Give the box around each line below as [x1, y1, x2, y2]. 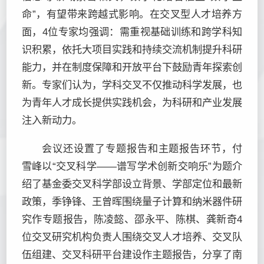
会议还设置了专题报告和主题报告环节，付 [42, 142, 242, 154]
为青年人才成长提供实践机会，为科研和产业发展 [22, 97, 242, 109]
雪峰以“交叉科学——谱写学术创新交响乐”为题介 [22, 160, 242, 172]
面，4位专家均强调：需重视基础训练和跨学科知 [22, 26, 242, 38]
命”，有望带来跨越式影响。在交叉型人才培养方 [22, 8, 242, 21]
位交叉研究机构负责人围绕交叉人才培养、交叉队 [22, 230, 242, 243]
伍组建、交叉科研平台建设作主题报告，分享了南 [22, 248, 242, 260]
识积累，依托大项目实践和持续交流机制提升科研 [22, 44, 242, 56]
